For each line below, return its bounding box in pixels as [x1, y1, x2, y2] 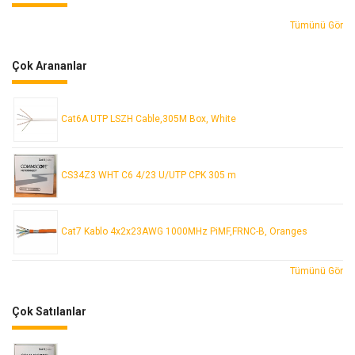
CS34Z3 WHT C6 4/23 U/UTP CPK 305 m [61, 170, 236, 181]
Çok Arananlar [12, 59, 87, 72]
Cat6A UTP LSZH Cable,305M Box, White [61, 113, 236, 124]
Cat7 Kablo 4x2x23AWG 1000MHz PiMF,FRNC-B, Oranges [61, 226, 307, 237]
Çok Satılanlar [12, 305, 86, 318]
